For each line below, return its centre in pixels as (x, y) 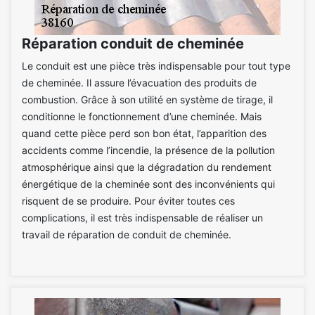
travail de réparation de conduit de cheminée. (127, 234)
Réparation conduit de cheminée (133, 43)
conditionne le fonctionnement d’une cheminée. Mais (142, 116)
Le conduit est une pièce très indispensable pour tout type (156, 65)
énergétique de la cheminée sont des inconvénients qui (148, 184)
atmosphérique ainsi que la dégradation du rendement (147, 167)
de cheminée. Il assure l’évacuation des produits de (139, 82)
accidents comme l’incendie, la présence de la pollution (148, 150)
